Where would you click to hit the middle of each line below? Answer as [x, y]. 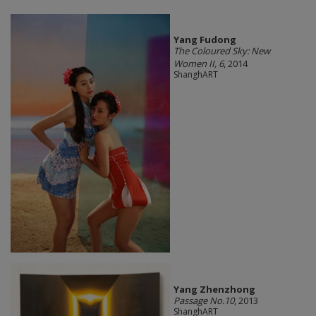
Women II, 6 [198, 64]
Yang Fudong [205, 40]
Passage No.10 [203, 300]
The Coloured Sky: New [221, 51]
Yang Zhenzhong [214, 289]
